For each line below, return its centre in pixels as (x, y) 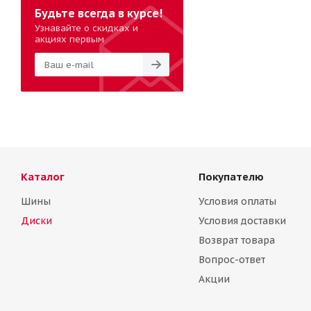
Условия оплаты (237, 201)
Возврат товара (236, 240)
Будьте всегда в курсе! (99, 13)
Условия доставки (242, 221)
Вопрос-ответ (232, 260)
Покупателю (231, 177)
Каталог (43, 177)
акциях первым (69, 39)
